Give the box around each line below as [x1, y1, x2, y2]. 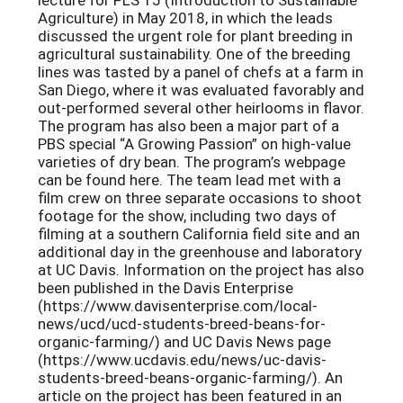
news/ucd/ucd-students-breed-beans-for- [38, 313, 326, 335]
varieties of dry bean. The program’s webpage [38, 151, 345, 173]
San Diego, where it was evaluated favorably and [38, 79, 364, 101]
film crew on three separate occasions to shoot [38, 187, 362, 209]
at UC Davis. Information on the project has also [38, 259, 364, 281]
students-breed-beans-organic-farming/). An [38, 367, 343, 389]
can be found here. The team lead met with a [38, 169, 341, 191]
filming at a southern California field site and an [38, 223, 360, 245]
